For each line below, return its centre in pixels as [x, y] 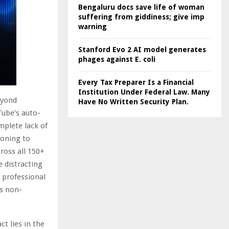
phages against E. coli [117, 59]
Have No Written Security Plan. [133, 102]
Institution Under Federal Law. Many [144, 92]
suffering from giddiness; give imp [141, 17]
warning [93, 27]
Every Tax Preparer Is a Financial [136, 82]
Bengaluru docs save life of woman [141, 7]
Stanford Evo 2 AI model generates [142, 50]
